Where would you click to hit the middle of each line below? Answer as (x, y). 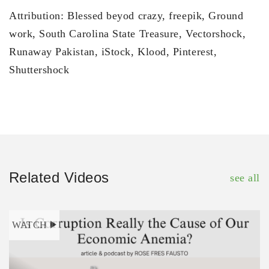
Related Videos (59, 178)
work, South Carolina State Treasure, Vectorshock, (128, 34)
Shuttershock (39, 70)
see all (245, 178)
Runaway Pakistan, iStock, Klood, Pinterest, (113, 52)
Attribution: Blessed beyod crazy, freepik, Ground (126, 16)
